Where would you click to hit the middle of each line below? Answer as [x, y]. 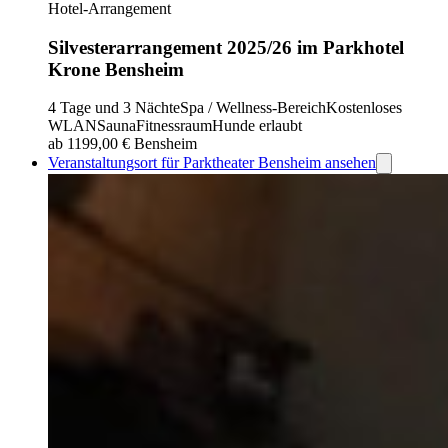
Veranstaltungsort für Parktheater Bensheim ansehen [212, 163]
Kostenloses [364, 108]
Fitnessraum [174, 126]
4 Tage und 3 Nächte [114, 108]
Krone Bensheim [116, 69]
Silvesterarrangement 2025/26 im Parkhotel [226, 47]
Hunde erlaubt [257, 126]
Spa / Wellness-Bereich [253, 108]
